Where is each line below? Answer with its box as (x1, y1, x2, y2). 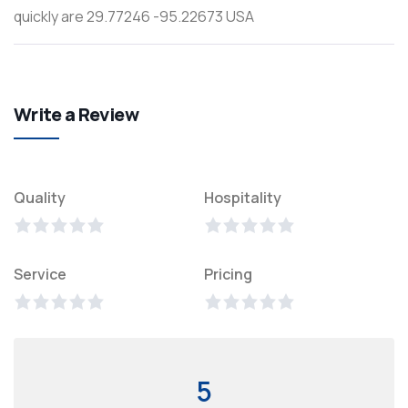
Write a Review (14, 102, 139, 127)
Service (14, 264, 66, 284)
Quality (14, 188, 66, 208)
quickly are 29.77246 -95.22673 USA (14, 6, 254, 26)
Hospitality (204, 188, 281, 208)
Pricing (204, 264, 252, 284)
